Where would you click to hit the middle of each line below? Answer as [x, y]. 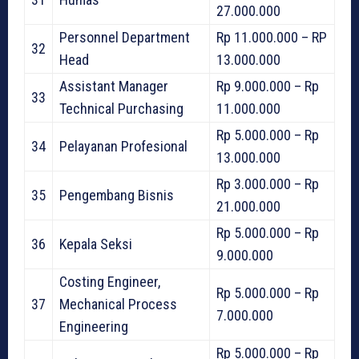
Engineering [94, 326]
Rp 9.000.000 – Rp [268, 86]
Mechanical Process [118, 304]
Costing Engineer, [110, 281]
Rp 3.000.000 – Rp [268, 184]
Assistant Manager [114, 86]
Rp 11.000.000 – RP [272, 37]
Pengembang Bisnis [117, 195]
